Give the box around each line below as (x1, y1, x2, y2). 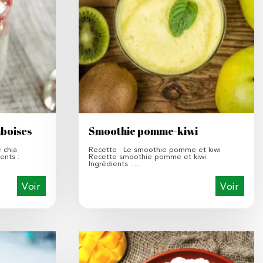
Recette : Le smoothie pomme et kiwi (89, 145, 221, 154)
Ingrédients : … (89, 159, 141, 168)
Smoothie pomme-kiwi (89, 124, 198, 139)
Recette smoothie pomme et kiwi (89, 152, 207, 161)
